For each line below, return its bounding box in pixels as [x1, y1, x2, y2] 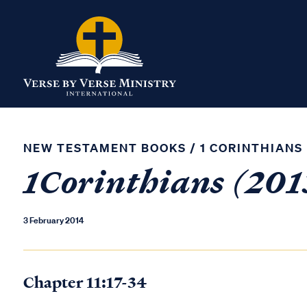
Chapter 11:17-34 [23, 271, 147, 293]
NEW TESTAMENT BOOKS [23, 140, 186, 155]
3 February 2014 [23, 214, 84, 226]
